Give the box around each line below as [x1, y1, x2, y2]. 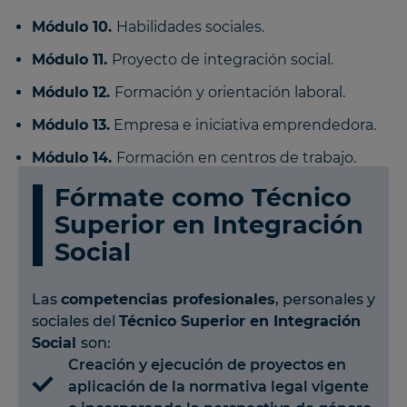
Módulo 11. [32, 50, 112, 68]
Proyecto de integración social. [112, 50, 333, 68]
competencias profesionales [61, 290, 275, 308]
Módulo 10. [32, 17, 116, 35]
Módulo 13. [32, 115, 110, 134]
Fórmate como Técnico [55, 182, 352, 213]
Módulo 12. [32, 83, 114, 101]
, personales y [275, 290, 375, 308]
